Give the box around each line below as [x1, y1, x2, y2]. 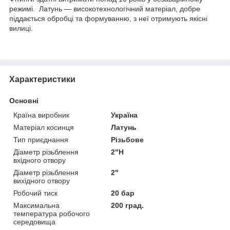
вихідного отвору [13, 176, 70, 185]
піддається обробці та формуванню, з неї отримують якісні [9, 14, 207, 23]
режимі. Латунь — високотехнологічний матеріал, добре [9, 4, 200, 13]
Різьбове [111, 135, 144, 144]
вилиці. [9, 24, 33, 32]
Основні [9, 96, 39, 105]
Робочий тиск [13, 188, 57, 197]
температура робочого [13, 209, 90, 218]
